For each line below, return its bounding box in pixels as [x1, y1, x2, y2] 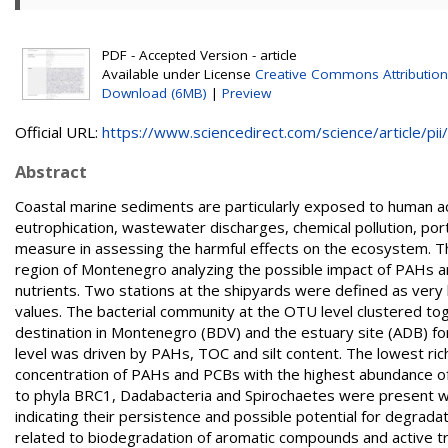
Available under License [102, 65, 255, 83]
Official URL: [15, 122, 102, 142]
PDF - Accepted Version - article [102, 46, 297, 64]
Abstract [15, 160, 87, 183]
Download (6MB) [102, 84, 207, 102]
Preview [222, 84, 271, 102]
